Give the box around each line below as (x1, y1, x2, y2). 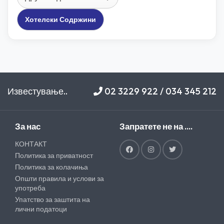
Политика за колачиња (15, 162, 88, 171)
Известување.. (7, 85, 67, 97)
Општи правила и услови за (15, 174, 104, 183)
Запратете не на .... (119, 121, 192, 131)
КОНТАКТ (15, 139, 47, 148)
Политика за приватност (15, 151, 93, 160)
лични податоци (15, 204, 67, 213)
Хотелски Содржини (25, 15, 96, 24)
